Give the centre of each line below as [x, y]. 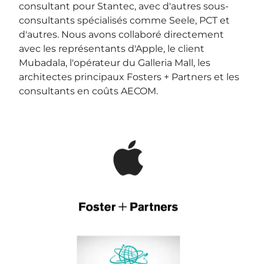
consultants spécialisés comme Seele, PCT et [125, 20]
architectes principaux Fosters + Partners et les [129, 77]
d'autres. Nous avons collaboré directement [122, 34]
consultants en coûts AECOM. [89, 91]
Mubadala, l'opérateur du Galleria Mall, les [115, 62]
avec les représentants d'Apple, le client [112, 48]
